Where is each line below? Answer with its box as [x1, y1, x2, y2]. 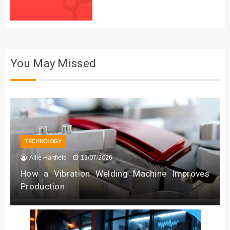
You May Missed [10, 55, 97, 72]
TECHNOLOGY [25, 139, 62, 145]
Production [21, 180, 65, 194]
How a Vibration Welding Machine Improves [21, 167, 209, 181]
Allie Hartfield [29, 154, 67, 162]
